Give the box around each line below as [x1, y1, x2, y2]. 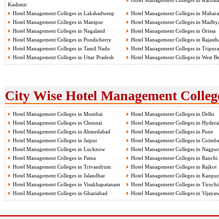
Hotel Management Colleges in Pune [131, 129, 213, 134]
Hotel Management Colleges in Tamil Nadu [13, 45, 110, 51]
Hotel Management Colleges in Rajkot [131, 164, 217, 170]
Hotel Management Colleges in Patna [13, 155, 96, 161]
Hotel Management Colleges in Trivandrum [13, 164, 111, 170]
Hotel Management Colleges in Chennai [13, 120, 102, 126]
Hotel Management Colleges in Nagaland [13, 28, 105, 34]
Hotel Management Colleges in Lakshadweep [13, 10, 114, 16]
